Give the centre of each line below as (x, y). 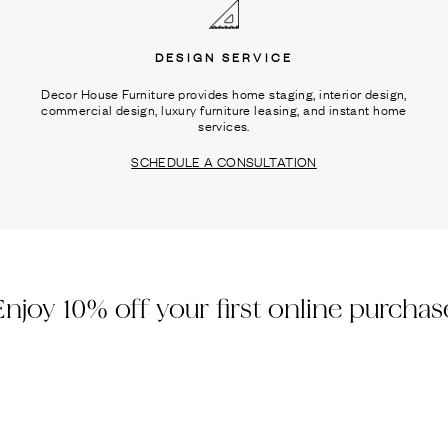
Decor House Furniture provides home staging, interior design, (224, 92)
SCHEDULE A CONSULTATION (224, 160)
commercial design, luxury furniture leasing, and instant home (224, 108)
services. (224, 124)
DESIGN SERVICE (224, 56)
